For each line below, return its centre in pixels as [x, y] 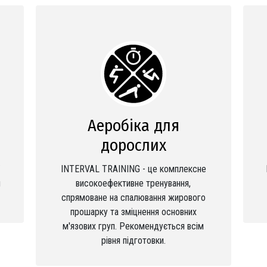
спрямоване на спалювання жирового [133, 198]
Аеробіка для [133, 125]
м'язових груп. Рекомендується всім [133, 226]
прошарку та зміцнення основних [133, 212]
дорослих [133, 145]
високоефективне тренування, [133, 183]
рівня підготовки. [133, 240]
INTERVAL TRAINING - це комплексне [133, 169]
